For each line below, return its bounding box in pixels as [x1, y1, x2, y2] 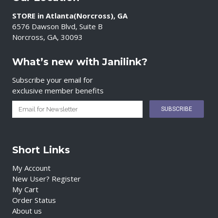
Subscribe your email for [12, 75, 93, 85]
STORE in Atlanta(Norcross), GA [12, 11, 127, 20]
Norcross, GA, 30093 [12, 32, 83, 42]
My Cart [12, 184, 38, 194]
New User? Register [12, 174, 81, 183]
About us [12, 206, 42, 216]
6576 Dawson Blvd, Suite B [12, 21, 103, 31]
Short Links [12, 144, 70, 156]
